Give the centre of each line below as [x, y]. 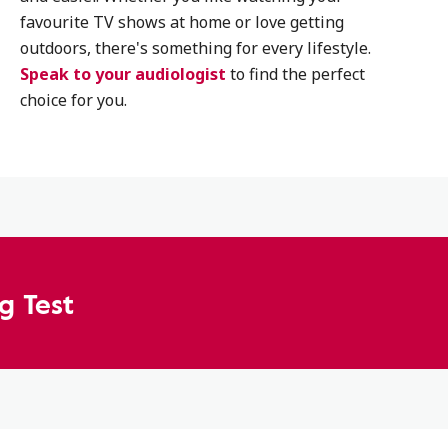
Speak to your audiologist [122, 74]
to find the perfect [295, 74]
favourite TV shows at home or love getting [181, 22]
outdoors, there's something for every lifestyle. [195, 48]
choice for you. [73, 100]
